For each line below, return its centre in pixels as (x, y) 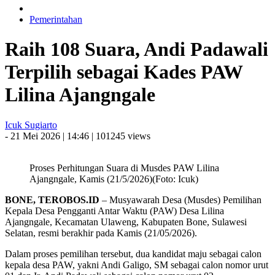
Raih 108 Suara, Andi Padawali (137, 49)
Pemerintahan (56, 19)
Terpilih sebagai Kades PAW (124, 72)
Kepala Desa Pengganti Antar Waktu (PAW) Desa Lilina (114, 211)
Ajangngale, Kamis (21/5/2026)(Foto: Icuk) (114, 179)
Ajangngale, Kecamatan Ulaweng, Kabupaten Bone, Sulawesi (126, 222)
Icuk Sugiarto (31, 125)
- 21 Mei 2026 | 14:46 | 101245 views (78, 136)
